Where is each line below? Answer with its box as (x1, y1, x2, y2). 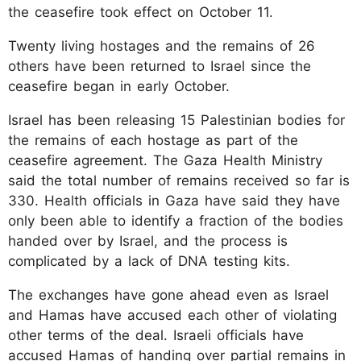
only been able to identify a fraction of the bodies (8, 212, 343, 229)
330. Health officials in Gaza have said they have (8, 192, 340, 209)
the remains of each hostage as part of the (8, 131, 298, 148)
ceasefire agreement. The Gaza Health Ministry (8, 151, 322, 168)
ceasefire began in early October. (8, 77, 230, 94)
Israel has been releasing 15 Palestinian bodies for (8, 111, 345, 128)
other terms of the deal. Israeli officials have (8, 326, 304, 343)
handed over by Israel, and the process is (8, 232, 288, 249)
